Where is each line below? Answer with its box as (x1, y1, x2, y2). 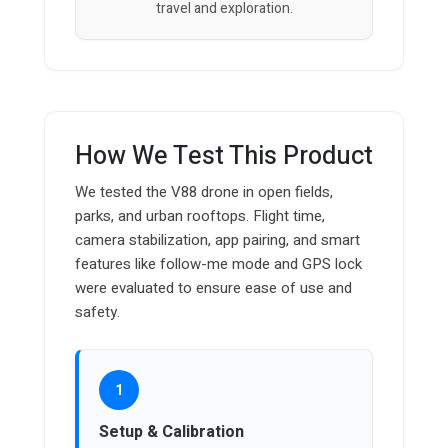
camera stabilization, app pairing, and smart (75, 229, 360, 252)
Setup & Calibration (99, 420, 244, 445)
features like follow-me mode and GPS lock (75, 253, 362, 276)
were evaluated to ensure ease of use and (75, 277, 352, 300)
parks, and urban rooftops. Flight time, (75, 205, 325, 228)
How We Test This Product (75, 138, 373, 176)
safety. (75, 301, 120, 324)
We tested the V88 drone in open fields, (75, 181, 333, 204)
